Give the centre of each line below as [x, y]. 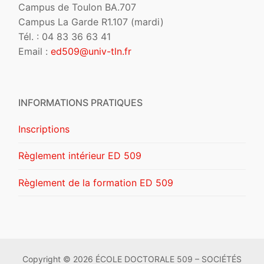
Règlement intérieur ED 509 [80, 156]
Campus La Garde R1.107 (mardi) [91, 22]
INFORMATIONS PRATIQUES [80, 103]
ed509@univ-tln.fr [91, 52]
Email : [34, 52]
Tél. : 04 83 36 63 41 [65, 37]
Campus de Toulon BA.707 [77, 7]
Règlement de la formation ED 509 [96, 182]
